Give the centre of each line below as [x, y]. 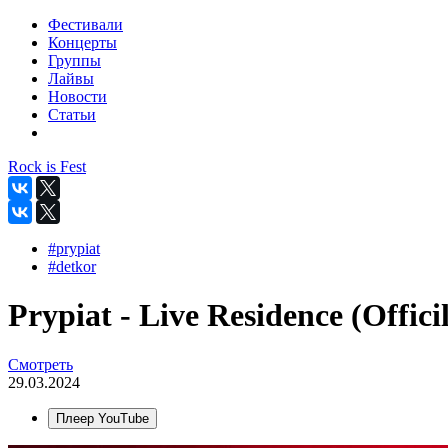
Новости [77, 96]
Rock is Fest [47, 166]
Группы [74, 60]
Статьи [72, 114]
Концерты [82, 42]
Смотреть [40, 364]
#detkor [72, 266]
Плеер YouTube [102, 418]
